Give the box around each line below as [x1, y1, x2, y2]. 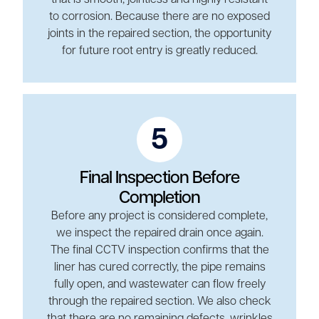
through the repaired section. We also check [48, 296, 271, 308]
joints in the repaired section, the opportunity [48, 28, 271, 40]
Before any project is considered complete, [51, 210, 268, 222]
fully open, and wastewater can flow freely [53, 278, 266, 291]
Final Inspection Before [80, 169, 239, 187]
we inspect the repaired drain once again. [56, 227, 263, 239]
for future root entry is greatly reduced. [61, 45, 258, 57]
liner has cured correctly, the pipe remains [53, 261, 266, 273]
